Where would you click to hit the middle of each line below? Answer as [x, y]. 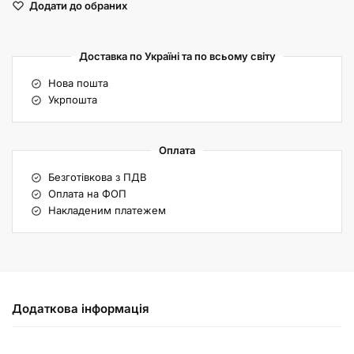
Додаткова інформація [81, 308]
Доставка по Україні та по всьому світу [177, 56]
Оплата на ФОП [87, 194]
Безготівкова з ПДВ [97, 177]
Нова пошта [78, 83]
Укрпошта [72, 100]
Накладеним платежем [107, 211]
